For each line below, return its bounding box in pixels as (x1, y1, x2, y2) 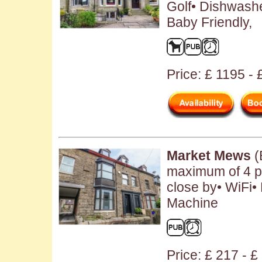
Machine (167, 195, 218, 211)
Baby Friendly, (167, 14, 252, 30)
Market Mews (167, 147, 251, 163)
